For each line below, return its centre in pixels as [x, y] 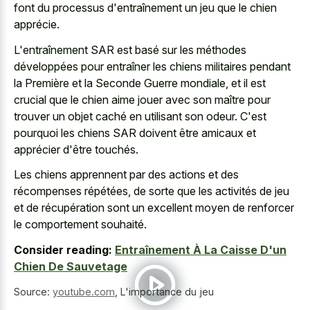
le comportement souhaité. [80, 225]
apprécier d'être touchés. [76, 149]
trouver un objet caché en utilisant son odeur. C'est [140, 116]
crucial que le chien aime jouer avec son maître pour [142, 99]
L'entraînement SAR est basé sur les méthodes [130, 49]
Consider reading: [63, 249]
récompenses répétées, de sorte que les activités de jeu [152, 191]
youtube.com [84, 291]
